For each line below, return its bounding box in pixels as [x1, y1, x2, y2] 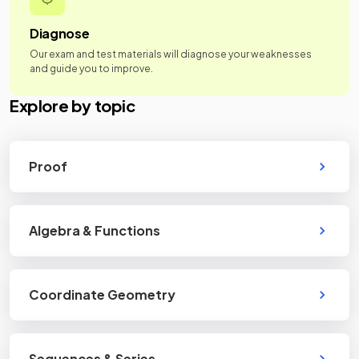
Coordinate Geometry [29, 286, 175, 303]
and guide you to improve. [30, 63, 153, 75]
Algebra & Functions [29, 222, 160, 239]
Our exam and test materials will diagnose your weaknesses [30, 48, 312, 60]
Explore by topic [10, 95, 135, 115]
